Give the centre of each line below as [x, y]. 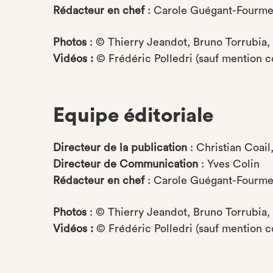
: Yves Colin [230, 164]
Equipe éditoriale [136, 115]
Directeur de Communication [127, 164]
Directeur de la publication [120, 147]
